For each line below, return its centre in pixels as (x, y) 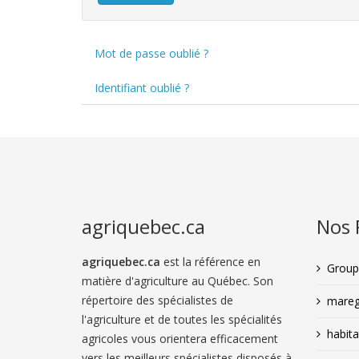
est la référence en (210, 262)
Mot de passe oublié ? (151, 53)
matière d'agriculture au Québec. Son (177, 281)
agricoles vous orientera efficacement (180, 339)
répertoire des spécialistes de (157, 300)
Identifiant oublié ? (142, 88)
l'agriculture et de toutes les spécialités (182, 319)
